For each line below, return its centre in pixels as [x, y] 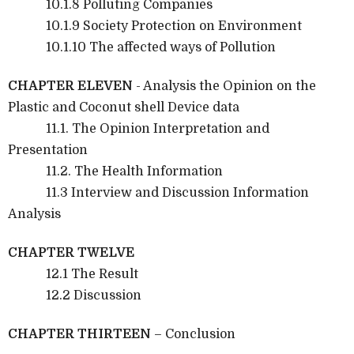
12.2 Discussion [75, 295]
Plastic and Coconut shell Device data [124, 107]
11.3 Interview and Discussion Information [158, 192]
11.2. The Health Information [115, 171]
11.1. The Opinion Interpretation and [139, 128]
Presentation [48, 150]
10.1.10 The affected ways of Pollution [142, 47]
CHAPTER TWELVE [71, 252]
